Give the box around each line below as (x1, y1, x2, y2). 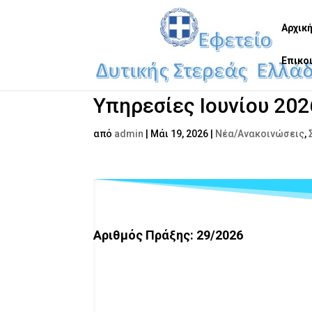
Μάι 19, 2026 (150, 128, 209, 139)
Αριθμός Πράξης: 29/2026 (93, 227, 244, 242)
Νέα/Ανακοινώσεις (215, 128, 305, 139)
